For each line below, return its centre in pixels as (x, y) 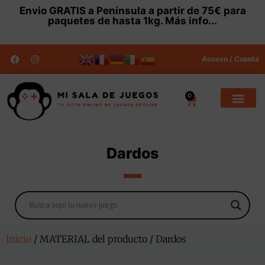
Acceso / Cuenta (230, 59)
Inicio (19, 239)
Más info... (191, 21)
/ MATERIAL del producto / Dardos (109, 239)
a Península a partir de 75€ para (166, 11)
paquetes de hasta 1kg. (106, 21)
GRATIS (67, 11)
